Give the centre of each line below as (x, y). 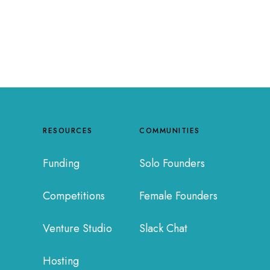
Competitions (74, 196)
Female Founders (178, 196)
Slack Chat (163, 228)
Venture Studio (77, 228)
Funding (61, 163)
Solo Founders (172, 163)
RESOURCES (68, 130)
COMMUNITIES (170, 130)
